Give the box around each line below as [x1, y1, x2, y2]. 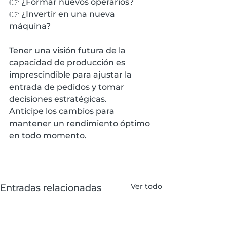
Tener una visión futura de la [9, 45, 128, 55]
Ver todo [131, 181, 162, 191]
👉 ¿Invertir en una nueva [9, 9, 117, 19]
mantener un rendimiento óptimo [9, 118, 152, 128]
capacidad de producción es [9, 57, 127, 67]
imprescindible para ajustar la [9, 69, 134, 80]
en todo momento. [9, 130, 87, 140]
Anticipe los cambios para [9, 106, 117, 116]
